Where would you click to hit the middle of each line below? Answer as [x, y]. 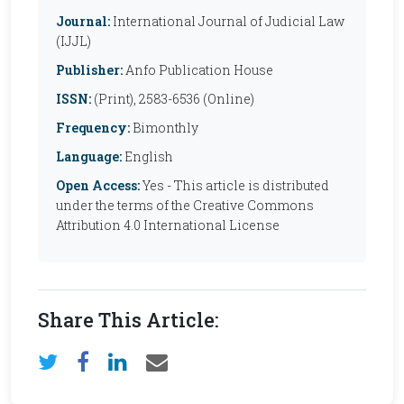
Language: [89, 156]
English [147, 156]
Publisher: [89, 70]
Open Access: [98, 185]
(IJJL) [73, 41]
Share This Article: [128, 320]
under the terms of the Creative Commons [185, 205]
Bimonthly [164, 128]
